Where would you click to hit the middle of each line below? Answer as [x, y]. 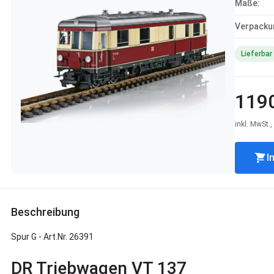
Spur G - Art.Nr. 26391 [52, 237]
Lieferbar [257, 54]
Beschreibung [45, 212]
